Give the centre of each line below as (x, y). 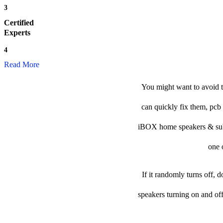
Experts (17, 33)
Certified (19, 23)
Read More (22, 65)
